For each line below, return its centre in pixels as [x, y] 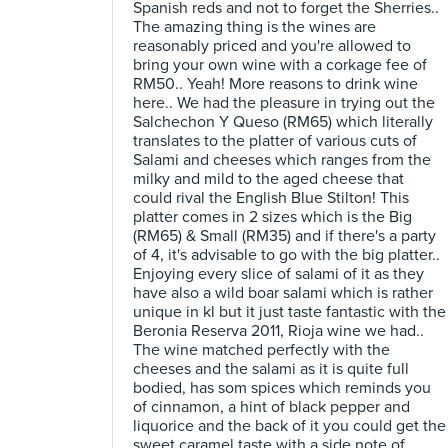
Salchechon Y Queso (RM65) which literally [283, 122]
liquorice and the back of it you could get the [289, 426]
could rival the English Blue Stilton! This [271, 198]
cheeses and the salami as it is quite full [271, 369]
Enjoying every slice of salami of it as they [278, 274]
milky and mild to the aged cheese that [268, 179]
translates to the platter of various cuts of [275, 141]
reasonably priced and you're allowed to [272, 46]
